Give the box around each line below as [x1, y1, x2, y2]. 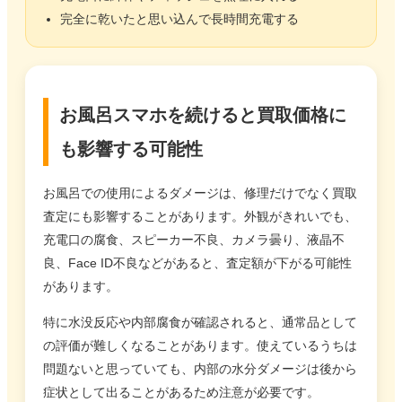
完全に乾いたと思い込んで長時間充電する [60, 11, 299, 26]
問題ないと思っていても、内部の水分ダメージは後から [43, 362, 357, 376]
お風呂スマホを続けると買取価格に [59, 105, 346, 126]
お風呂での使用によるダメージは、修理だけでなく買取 [43, 186, 357, 200]
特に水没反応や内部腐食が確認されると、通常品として [43, 315, 357, 329]
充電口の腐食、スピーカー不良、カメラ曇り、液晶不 [43, 232, 345, 247]
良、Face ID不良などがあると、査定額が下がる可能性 [43, 256, 352, 270]
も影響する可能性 [59, 139, 203, 160]
